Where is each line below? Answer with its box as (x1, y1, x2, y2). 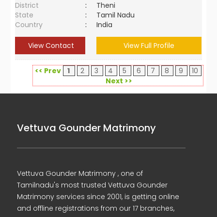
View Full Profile (124, 41, 175, 50)
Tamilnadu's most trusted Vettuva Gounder (17, 180, 168, 190)
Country (15, 20, 43, 30)
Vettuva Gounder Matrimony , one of (17, 169, 143, 178)
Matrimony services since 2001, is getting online (17, 192, 179, 201)
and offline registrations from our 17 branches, (17, 203, 174, 213)
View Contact (26, 41, 75, 50)
